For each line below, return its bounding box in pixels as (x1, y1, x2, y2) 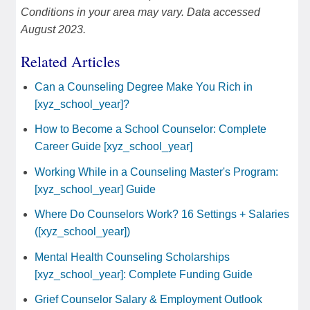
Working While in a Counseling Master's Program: (35, 165, 278, 178)
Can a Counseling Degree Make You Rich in (35, 81, 253, 93)
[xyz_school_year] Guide (35, 183, 156, 195)
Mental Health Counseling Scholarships (35, 250, 230, 263)
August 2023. (21, 24, 86, 36)
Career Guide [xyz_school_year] (35, 140, 192, 153)
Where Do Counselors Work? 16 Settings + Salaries (35, 208, 289, 221)
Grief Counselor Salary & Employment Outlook (35, 293, 262, 305)
